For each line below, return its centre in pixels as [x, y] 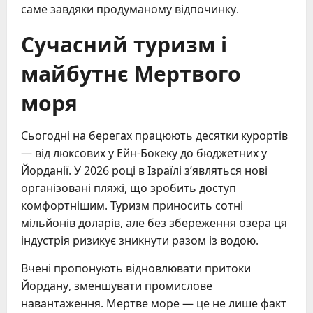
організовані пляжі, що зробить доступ [129, 188]
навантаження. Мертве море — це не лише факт [154, 304]
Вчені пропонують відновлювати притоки [136, 269]
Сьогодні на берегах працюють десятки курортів [154, 136]
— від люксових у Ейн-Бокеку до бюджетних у [144, 153]
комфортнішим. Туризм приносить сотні [132, 206]
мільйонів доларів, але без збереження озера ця [154, 223]
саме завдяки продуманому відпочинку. [130, 9]
